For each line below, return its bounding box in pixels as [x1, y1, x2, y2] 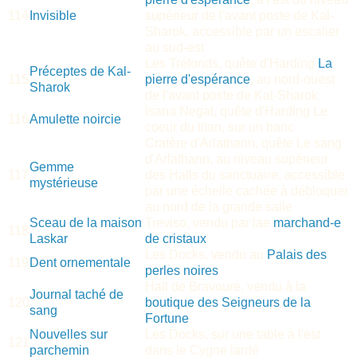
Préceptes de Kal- [29, 64, 131, 78]
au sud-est [145, 40, 204, 54]
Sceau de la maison [29, 215, 142, 229]
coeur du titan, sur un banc [145, 120, 294, 134]
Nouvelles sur [29, 327, 108, 341]
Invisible [29, 8, 76, 22]
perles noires [145, 263, 218, 277]
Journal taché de [29, 287, 124, 301]
